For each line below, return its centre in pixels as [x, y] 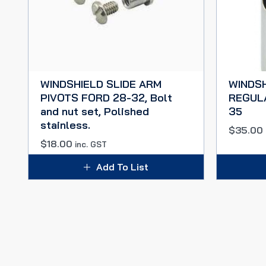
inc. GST [91, 144]
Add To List [122, 167]
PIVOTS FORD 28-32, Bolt [106, 98]
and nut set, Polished [95, 111]
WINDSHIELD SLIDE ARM [101, 84]
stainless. [65, 125]
